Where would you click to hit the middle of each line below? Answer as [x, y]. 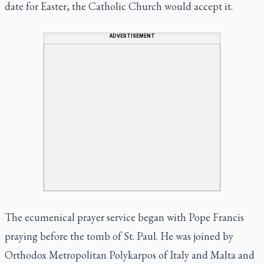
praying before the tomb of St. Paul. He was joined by [119, 236]
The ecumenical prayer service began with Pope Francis [124, 217]
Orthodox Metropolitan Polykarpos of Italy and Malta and [130, 255]
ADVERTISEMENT [132, 36]
